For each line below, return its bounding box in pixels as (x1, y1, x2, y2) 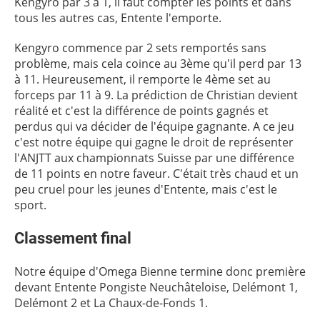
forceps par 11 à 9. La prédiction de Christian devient (14, 87, 298, 103)
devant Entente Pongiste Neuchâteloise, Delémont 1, (14, 279, 298, 295)
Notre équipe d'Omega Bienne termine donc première (14, 264, 306, 279)
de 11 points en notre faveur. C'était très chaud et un (14, 166, 299, 181)
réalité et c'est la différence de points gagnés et (14, 103, 269, 119)
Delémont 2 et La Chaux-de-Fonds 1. (14, 295, 208, 311)
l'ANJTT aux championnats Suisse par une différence (14, 150, 294, 166)
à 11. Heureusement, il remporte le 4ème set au (14, 71, 271, 87)
